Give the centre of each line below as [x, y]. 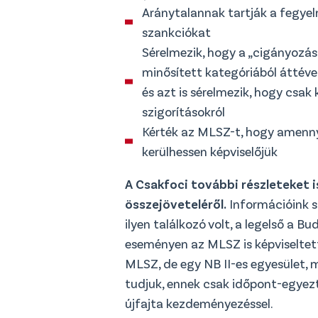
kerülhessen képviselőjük [210, 151]
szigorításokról [183, 111]
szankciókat [176, 32]
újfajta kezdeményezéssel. [199, 303]
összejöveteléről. [176, 203]
